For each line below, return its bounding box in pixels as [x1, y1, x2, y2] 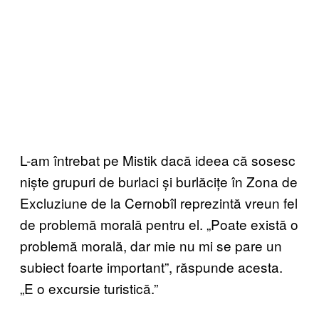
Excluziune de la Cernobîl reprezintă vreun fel [20, 193, 298, 213]
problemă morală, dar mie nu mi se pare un [20, 236, 282, 256]
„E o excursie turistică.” [20, 278, 158, 298]
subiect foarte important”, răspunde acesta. [20, 257, 283, 277]
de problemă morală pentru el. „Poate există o [20, 214, 298, 234]
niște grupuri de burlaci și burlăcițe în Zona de [20, 172, 298, 192]
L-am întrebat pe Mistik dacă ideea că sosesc [20, 150, 296, 170]
